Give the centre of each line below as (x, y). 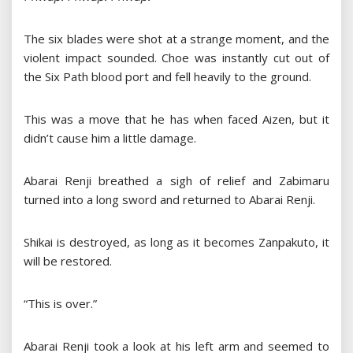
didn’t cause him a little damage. (110, 138)
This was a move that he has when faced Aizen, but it (176, 119)
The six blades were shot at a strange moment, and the (176, 39)
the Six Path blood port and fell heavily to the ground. (167, 77)
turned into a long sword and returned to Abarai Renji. (169, 200)
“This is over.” (60, 304)
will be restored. (68, 261)
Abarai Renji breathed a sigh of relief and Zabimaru (176, 181)
